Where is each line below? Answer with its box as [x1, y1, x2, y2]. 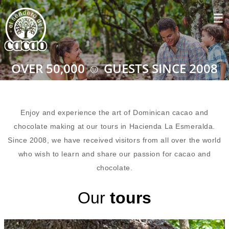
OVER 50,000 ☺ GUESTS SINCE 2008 [11, 59, 218, 77]
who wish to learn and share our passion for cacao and [18, 149, 211, 158]
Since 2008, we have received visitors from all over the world [8, 135, 221, 144]
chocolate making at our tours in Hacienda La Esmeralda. [14, 122, 215, 130]
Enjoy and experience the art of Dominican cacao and [20, 108, 209, 117]
